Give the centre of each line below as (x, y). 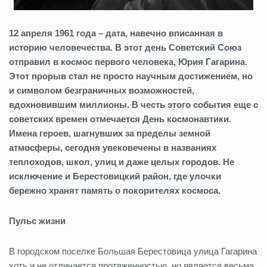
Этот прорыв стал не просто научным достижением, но (131, 76)
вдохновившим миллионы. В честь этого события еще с (133, 104)
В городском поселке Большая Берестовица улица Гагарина (133, 251)
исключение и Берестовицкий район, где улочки (115, 176)
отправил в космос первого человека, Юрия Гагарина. (128, 61)
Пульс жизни (37, 221)
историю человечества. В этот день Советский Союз (125, 47)
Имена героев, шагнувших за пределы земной (110, 133)
